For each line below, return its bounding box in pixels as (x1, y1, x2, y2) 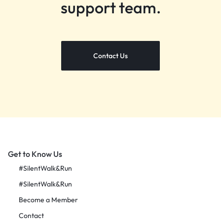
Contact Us (93, 51, 128, 61)
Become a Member (19, 195, 78, 205)
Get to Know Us (8, 149, 62, 159)
